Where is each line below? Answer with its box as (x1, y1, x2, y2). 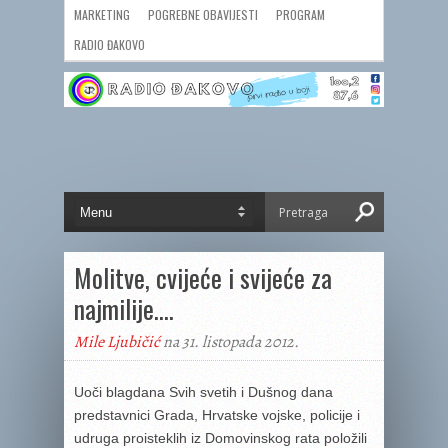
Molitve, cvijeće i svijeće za (74, 258, 332, 297)
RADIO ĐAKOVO (74, 36, 145, 53)
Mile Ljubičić (74, 331, 160, 353)
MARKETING (74, 6, 130, 23)
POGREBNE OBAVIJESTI (148, 6, 258, 23)
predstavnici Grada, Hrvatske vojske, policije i (74, 407, 360, 423)
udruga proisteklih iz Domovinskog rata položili (74, 430, 367, 446)
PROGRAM (276, 6, 325, 23)
